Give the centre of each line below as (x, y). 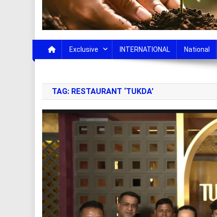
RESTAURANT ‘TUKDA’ (112, 92)
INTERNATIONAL (145, 50)
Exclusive (84, 50)
